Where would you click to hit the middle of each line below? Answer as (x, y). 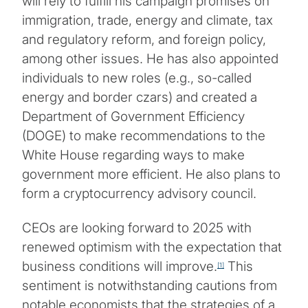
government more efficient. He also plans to (151, 175)
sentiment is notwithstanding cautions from (150, 286)
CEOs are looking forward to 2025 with (137, 228)
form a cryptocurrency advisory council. (141, 194)
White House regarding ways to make (133, 155)
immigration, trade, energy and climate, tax (147, 21)
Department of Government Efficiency (133, 117)
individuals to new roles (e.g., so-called (137, 78)
